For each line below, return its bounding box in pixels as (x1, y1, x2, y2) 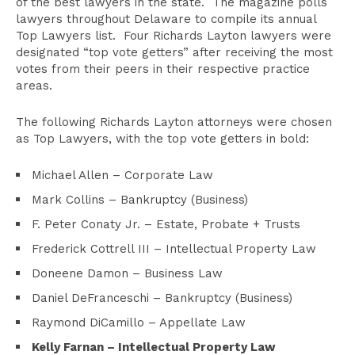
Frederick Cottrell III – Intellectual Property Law (32, 242, 316, 256)
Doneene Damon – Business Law (32, 266, 223, 281)
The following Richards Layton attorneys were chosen (16, 115, 332, 129)
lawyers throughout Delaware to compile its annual (16, 12, 316, 26)
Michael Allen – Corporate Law (32, 168, 213, 182)
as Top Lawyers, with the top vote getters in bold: (16, 132, 309, 146)
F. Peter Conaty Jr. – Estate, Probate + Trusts (32, 217, 300, 231)
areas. (16, 78, 52, 93)
